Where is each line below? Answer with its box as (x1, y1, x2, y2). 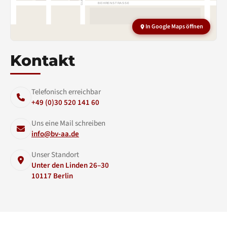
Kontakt (10, 51, 75, 70)
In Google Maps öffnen (145, 22, 203, 31)
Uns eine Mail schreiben (31, 118, 105, 129)
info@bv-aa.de (31, 129, 79, 139)
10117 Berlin (31, 171, 73, 181)
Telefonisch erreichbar (31, 87, 101, 97)
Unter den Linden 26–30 (31, 160, 109, 171)
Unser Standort (31, 149, 79, 160)
